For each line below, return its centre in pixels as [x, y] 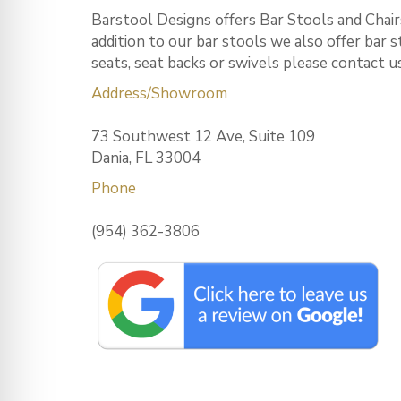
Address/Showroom [159, 93]
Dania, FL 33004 [146, 158]
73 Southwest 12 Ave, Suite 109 [203, 136]
